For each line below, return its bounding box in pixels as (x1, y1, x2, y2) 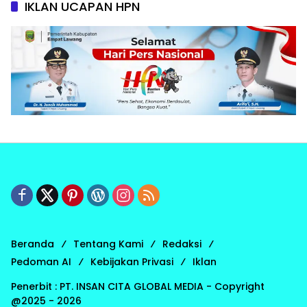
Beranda (11, 236, 54, 251)
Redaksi (162, 236, 201, 251)
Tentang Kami (73, 236, 143, 251)
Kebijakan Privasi (90, 254, 173, 269)
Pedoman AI (11, 254, 71, 269)
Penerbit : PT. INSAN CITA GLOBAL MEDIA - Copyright (11, 279, 265, 293)
